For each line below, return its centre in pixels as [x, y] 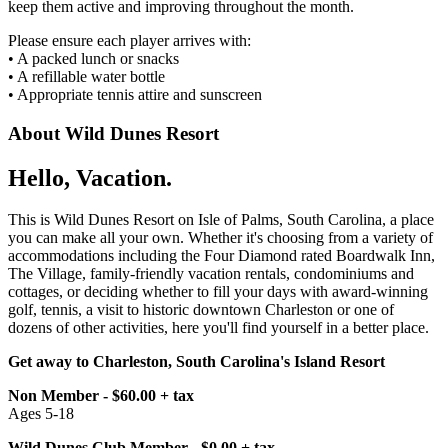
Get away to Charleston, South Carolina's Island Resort [196, 362]
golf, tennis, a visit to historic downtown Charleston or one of [201, 310]
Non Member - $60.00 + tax [101, 396]
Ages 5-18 [41, 414]
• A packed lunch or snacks [93, 58]
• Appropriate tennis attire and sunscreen [135, 94]
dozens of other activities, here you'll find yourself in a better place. [218, 328]
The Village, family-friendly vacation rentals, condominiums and [211, 274]
